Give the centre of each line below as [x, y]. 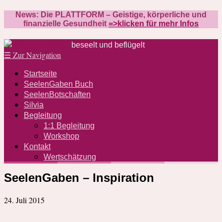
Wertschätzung [70, 157]
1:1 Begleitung [69, 125]
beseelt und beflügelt [108, 45]
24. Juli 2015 [24, 200]
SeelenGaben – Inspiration [79, 178]
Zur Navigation [36, 55]
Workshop [61, 136]
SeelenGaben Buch [58, 84]
